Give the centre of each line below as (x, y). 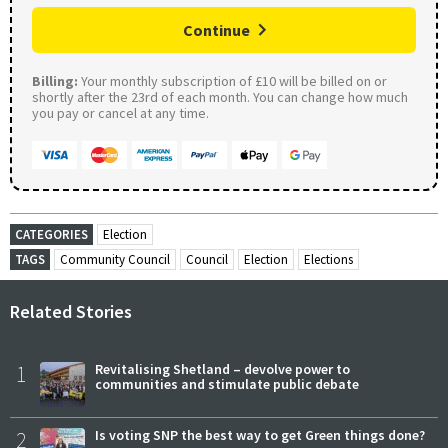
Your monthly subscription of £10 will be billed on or (232, 80)
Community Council (115, 259)
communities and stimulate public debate (227, 383)
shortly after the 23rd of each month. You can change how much (220, 96)
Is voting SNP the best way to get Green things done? (260, 434)
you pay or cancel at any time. (120, 112)
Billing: (55, 80)
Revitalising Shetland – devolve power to (222, 368)
